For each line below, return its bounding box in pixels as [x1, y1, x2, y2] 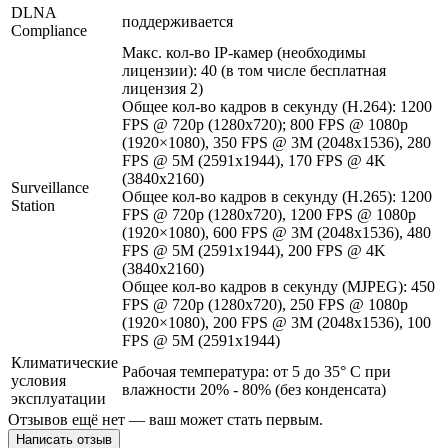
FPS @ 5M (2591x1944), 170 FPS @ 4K [122, 152, 386, 170]
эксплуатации [11, 390, 106, 408]
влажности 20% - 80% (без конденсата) [122, 381, 386, 399]
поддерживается [122, 13, 233, 31]
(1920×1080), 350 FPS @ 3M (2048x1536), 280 [122, 134, 431, 152]
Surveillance [11, 179, 89, 197]
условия [11, 372, 66, 390]
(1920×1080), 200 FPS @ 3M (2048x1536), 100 [122, 314, 431, 332]
